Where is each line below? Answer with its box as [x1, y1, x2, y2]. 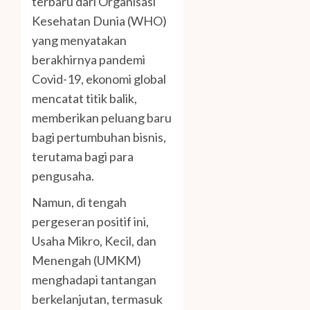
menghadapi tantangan [32, 271, 156, 287]
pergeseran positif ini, [32, 213, 149, 229]
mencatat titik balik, [32, 90, 137, 106]
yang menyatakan [32, 32, 127, 48]
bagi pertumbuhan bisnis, [32, 129, 166, 145]
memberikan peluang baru [32, 109, 172, 125]
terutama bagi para [32, 148, 134, 164]
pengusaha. [32, 167, 94, 183]
